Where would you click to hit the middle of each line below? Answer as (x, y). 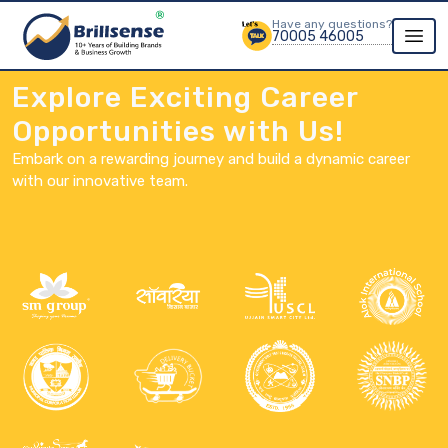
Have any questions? (331, 23)
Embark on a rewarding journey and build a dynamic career (211, 159)
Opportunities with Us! (178, 131)
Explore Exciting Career (185, 97)
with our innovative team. (100, 181)
